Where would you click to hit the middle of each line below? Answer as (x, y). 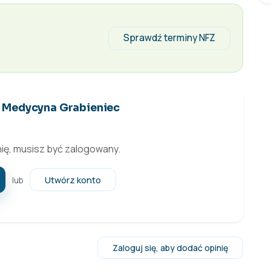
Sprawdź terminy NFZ (169, 38)
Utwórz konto (73, 180)
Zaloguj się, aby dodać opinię (170, 247)
